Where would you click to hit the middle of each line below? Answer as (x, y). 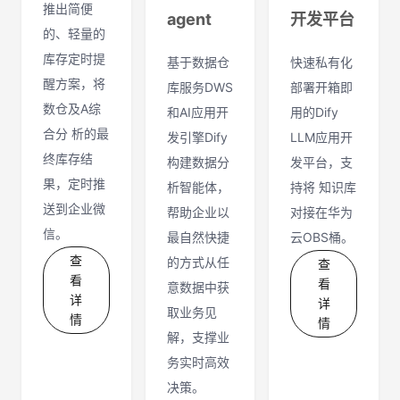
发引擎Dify (197, 137)
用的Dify (315, 112)
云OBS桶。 (322, 237)
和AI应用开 (197, 112)
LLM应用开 (322, 137)
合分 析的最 (76, 133)
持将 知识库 (324, 187)
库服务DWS (200, 87)
